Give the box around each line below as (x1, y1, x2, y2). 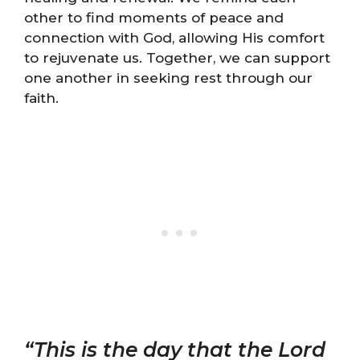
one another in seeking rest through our (24, 69, 313, 86)
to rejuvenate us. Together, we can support (24, 49, 330, 66)
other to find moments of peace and (24, 9, 284, 26)
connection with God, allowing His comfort (24, 29, 325, 46)
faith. (24, 89, 59, 106)
